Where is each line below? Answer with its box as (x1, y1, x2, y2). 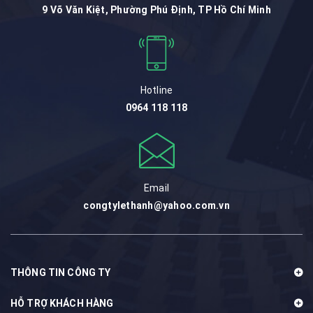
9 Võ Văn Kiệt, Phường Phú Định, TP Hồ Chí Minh (42, 3, 271, 15)
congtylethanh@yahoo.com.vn (83, 199, 230, 211)
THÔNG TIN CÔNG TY (10, 266, 111, 278)
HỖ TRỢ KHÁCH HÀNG (10, 297, 114, 309)
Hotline (140, 84, 173, 96)
